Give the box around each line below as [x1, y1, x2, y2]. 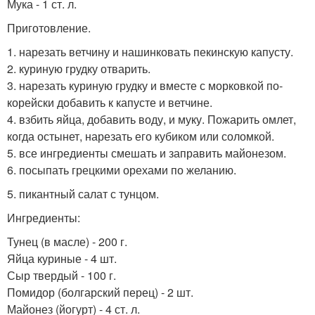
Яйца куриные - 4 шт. [7, 250, 117, 267]
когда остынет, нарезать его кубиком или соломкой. [7, 128, 274, 145]
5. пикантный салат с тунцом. [7, 186, 159, 202]
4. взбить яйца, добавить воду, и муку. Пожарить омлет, [7, 111, 296, 128]
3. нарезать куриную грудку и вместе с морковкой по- [7, 77, 283, 94]
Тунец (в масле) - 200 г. [7, 233, 127, 250]
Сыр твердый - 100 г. [7, 267, 116, 284]
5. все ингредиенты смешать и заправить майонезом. [7, 145, 286, 162]
